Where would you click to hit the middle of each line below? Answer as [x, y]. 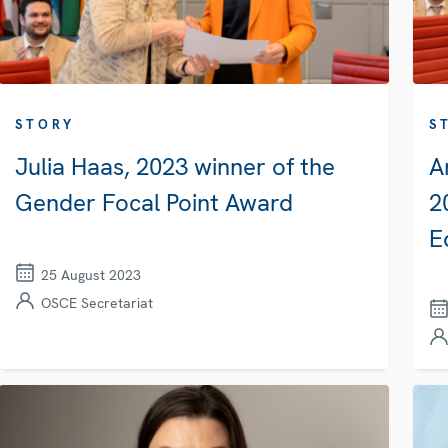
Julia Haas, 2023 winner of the [174, 166]
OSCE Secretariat [96, 302]
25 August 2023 [90, 274]
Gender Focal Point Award [153, 202]
